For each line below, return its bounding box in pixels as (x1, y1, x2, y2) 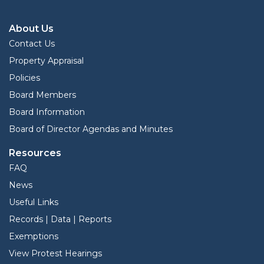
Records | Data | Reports (9, 213, 111, 225)
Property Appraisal (9, 55, 84, 66)
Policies (9, 72, 40, 83)
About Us (9, 22, 54, 34)
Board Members (9, 89, 76, 100)
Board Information (9, 106, 85, 117)
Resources (9, 147, 61, 159)
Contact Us (9, 38, 55, 49)
